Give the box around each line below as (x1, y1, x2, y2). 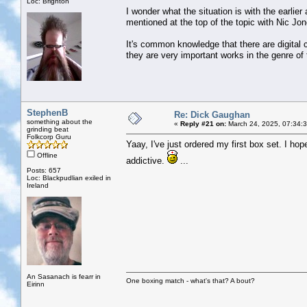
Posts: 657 (27, 166, 61, 174)
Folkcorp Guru (27, 132, 71, 140)
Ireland (27, 181, 49, 189)
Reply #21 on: (180, 119, 226, 127)
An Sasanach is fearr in (27, 272, 101, 280)
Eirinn (27, 280, 45, 288)
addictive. (126, 155, 167, 166)
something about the (27, 117, 93, 125)
